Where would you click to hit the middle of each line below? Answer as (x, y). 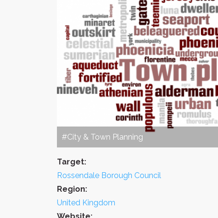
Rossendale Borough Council (109, 175)
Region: (72, 189)
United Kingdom (86, 202)
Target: (72, 162)
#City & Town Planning (102, 137)
